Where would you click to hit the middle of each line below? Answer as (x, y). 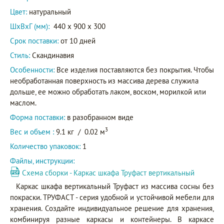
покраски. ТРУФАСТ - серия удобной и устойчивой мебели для (112, 197)
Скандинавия (52, 55)
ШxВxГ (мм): (30, 26)
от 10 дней (77, 41)
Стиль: (20, 55)
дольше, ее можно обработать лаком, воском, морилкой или (108, 92)
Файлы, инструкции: (43, 161)
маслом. (23, 103)
